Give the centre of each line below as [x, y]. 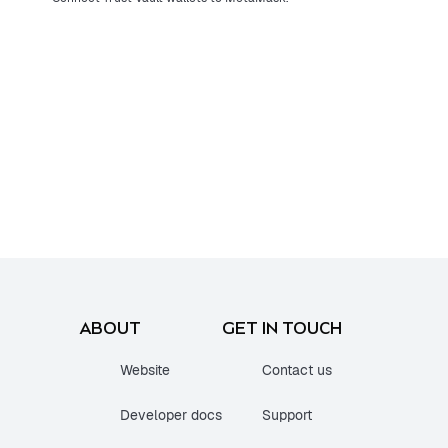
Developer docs [171, 415]
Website [145, 370]
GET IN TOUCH [282, 328]
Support [287, 415]
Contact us [297, 370]
